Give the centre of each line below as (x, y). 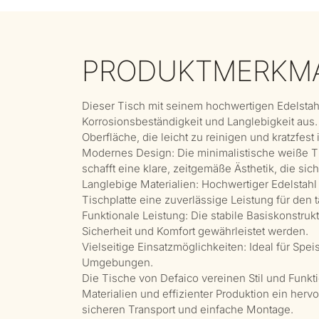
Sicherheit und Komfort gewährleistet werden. (195, 231)
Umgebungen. (117, 262)
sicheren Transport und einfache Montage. (187, 309)
